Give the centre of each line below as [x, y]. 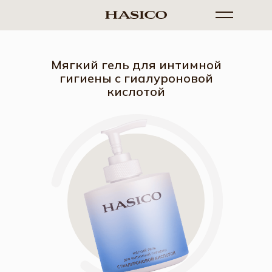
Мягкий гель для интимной [136, 65]
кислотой [136, 91]
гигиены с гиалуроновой [136, 78]
